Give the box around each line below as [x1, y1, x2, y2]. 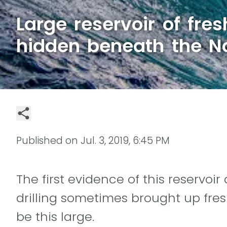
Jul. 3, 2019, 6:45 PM [81, 133, 170, 147]
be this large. [16, 208, 94, 225]
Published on [16, 133, 81, 147]
